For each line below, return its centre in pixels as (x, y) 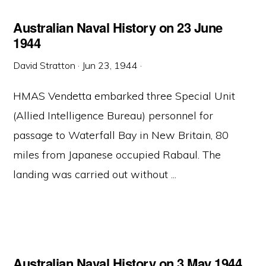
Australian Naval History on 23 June (118, 27)
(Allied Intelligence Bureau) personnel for (113, 115)
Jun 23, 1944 (110, 65)
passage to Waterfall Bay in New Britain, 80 (121, 135)
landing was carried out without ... (95, 174)
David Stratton (45, 65)
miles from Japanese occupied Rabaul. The (117, 155)
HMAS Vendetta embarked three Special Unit (124, 96)
